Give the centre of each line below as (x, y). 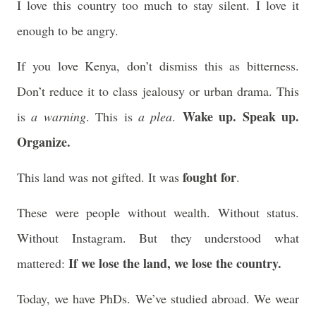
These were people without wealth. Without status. (158, 212)
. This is (112, 116)
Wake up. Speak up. (241, 116)
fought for (209, 177)
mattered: (43, 263)
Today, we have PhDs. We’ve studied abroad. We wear (158, 298)
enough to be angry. (68, 30)
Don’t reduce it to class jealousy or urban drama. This (158, 91)
